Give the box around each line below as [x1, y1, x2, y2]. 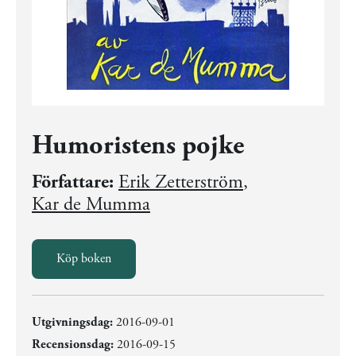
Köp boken [56, 250, 111, 267]
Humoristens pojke [32, 129, 244, 163]
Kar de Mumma [32, 192, 150, 216]
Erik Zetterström [118, 170, 243, 194]
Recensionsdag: [32, 336, 114, 353]
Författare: [32, 170, 114, 194]
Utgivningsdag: [32, 314, 113, 331]
